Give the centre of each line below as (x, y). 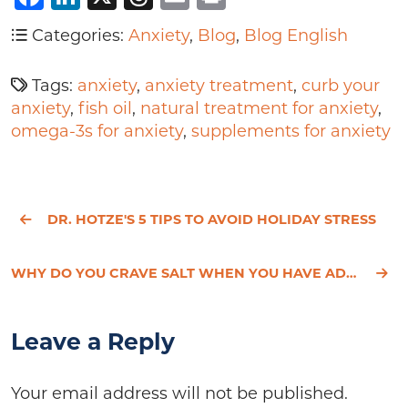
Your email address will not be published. (179, 393)
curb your (341, 86)
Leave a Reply (93, 341)
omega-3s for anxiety (97, 131)
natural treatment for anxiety (259, 108)
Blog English (296, 36)
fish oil (105, 108)
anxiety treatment (219, 86)
